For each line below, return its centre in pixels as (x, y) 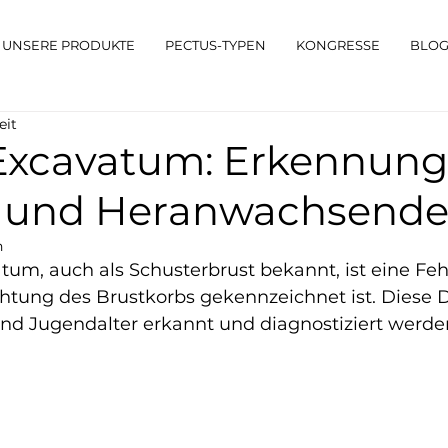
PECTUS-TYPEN (215, 45)
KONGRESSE (338, 45)
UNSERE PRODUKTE (68, 45)
